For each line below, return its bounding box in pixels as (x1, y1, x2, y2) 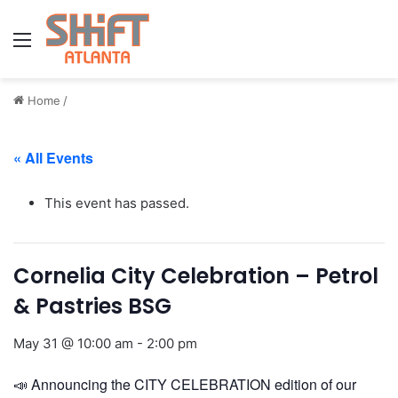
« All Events (13, 147, 93, 168)
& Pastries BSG (13, 291, 171, 321)
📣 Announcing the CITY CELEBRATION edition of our (13, 374, 356, 394)
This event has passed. (44, 195, 189, 211)
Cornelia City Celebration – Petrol (13, 261, 378, 291)
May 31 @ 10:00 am (13, 335, 133, 352)
